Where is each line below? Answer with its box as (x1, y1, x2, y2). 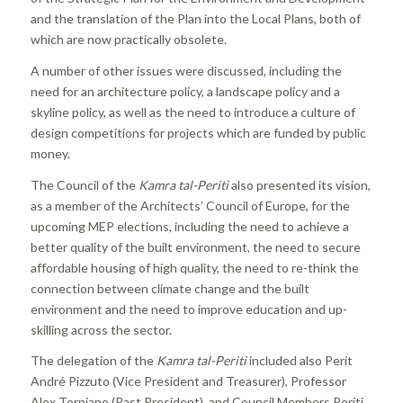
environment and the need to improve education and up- (30, 300, 347, 317)
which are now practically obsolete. (30, 31, 227, 47)
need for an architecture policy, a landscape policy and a (30, 83, 340, 99)
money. (30, 145, 70, 161)
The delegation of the (30, 353, 157, 369)
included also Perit (248, 353, 353, 369)
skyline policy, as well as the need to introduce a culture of (30, 103, 355, 120)
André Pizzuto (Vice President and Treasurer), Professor (30, 373, 346, 390)
